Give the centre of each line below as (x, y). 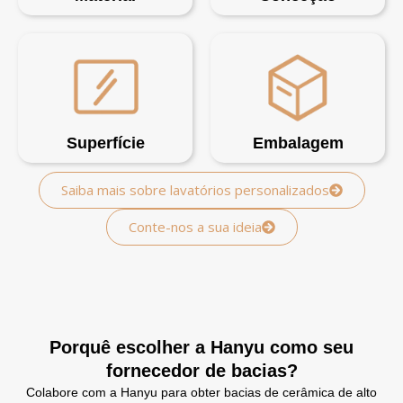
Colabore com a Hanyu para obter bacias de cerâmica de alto (201, 393)
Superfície (105, 143)
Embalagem (298, 143)
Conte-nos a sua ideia (195, 227)
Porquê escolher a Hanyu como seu (201, 348)
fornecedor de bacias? (201, 371)
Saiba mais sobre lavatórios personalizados (195, 190)
